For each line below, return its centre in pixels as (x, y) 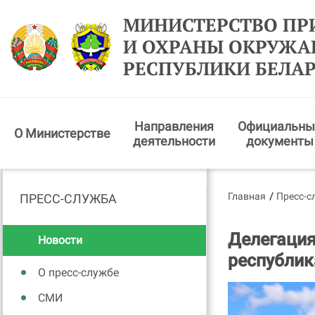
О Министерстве (62, 133)
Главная (247, 196)
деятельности (174, 141)
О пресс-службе (78, 272)
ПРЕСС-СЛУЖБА (68, 199)
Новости (60, 240)
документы (280, 141)
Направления (174, 126)
